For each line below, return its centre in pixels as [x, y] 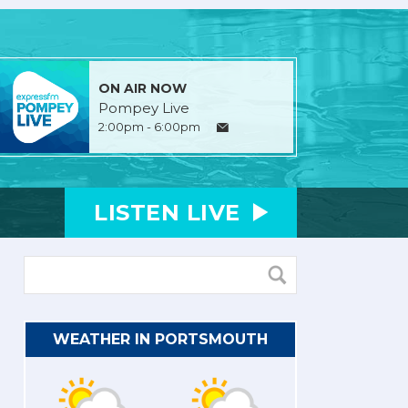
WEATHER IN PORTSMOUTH [160, 339]
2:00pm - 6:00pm [149, 126]
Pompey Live [143, 107]
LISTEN [140, 212]
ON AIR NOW [142, 88]
